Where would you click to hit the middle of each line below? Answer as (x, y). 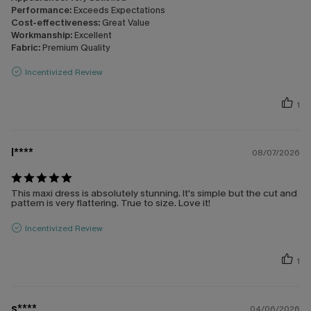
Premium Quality (76, 48)
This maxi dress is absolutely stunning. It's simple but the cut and (154, 194)
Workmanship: (43, 35)
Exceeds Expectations (119, 10)
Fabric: (27, 48)
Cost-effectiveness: (57, 23)
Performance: (42, 10)
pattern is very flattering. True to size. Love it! (111, 203)
